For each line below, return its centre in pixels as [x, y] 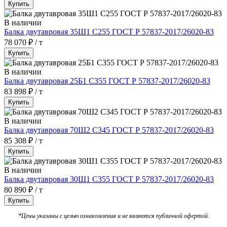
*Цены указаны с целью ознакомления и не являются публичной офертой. [113, 216]
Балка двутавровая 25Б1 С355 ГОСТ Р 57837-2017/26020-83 [107, 81]
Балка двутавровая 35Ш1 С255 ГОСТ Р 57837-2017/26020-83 [109, 31]
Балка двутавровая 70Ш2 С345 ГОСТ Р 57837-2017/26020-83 [109, 130]
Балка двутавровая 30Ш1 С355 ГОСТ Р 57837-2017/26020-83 [109, 179]
